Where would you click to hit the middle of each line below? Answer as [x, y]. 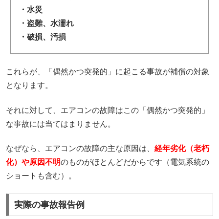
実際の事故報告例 [50, 205]
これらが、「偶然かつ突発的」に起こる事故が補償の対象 [108, 72]
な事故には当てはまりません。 [61, 124]
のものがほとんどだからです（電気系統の [135, 162]
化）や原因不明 [33, 162]
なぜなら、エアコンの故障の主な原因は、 [80, 148]
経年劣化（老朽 [182, 148]
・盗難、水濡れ [46, 23]
